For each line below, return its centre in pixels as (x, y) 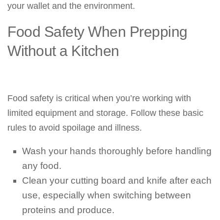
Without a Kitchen (63, 51)
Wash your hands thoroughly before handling (117, 151)
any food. (42, 166)
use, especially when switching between (107, 195)
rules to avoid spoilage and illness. (75, 128)
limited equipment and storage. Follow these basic (105, 113)
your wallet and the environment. (71, 6)
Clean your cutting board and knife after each (117, 180)
